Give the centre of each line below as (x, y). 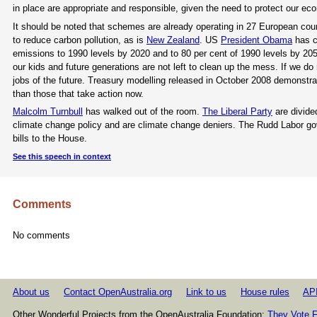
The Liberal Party (237, 112)
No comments (41, 236)
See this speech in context (62, 156)
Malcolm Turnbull (48, 112)
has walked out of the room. (143, 112)
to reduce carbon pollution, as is (80, 40)
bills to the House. (50, 139)
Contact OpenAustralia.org (118, 292)
